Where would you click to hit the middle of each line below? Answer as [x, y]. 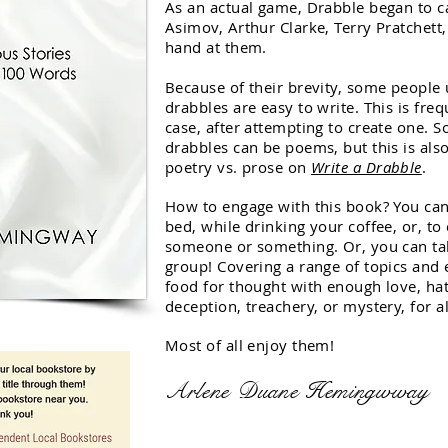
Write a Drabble [366, 167]
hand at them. [216, 47]
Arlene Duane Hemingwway [297, 390]
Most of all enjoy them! [250, 345]
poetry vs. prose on [238, 167]
